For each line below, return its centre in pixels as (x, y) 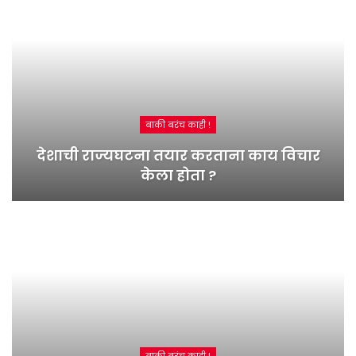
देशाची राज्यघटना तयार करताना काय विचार (178, 155)
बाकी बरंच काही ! (178, 124)
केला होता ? (178, 175)
